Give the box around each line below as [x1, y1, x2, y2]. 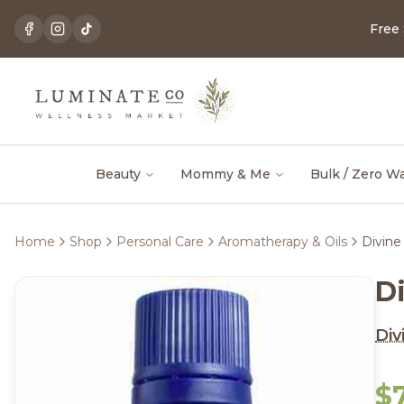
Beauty [96, 166, 141, 182]
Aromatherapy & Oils [218, 234, 347, 250]
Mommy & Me [180, 166, 271, 182]
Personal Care [116, 234, 204, 250]
